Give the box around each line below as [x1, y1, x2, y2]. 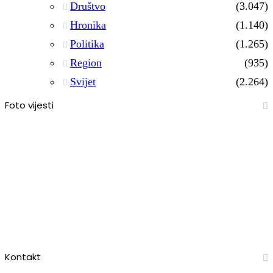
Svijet [70, 75, 96, 88]
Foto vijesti [5, 98, 54, 112]
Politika [70, 37, 104, 50]
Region [70, 56, 102, 69]
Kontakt [5, 250, 41, 263]
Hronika [70, 18, 106, 31]
